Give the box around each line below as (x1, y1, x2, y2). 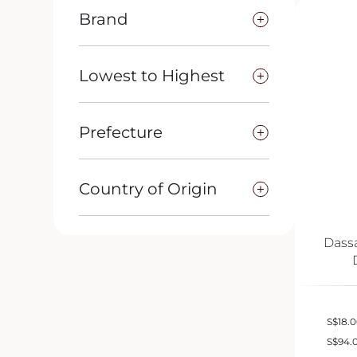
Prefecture (79, 123, 163, 143)
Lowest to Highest (79, 66, 226, 86)
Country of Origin (79, 179, 218, 199)
